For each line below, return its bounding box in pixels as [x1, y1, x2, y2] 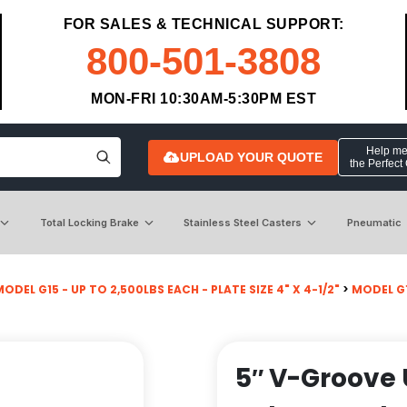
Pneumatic [346, 215, 402, 229]
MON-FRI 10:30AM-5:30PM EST [91, 91, 316, 106]
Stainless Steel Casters [184, 215, 303, 229]
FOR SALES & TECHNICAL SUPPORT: [63, 16, 344, 32]
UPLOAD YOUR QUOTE [179, 149, 323, 164]
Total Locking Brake [39, 215, 139, 229]
